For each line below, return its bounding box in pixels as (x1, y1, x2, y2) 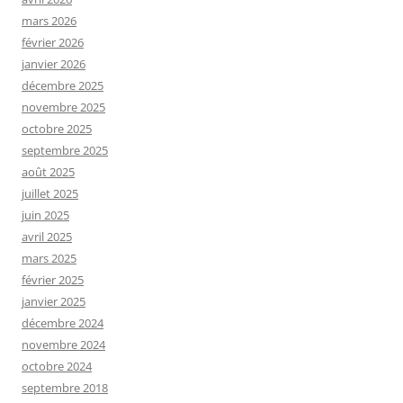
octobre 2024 (22, 358, 92, 375)
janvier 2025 (22, 293, 85, 310)
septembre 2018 (22, 380, 108, 397)
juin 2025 (22, 207, 69, 224)
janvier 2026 (22, 56, 85, 73)
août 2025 (22, 164, 75, 181)
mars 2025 (22, 250, 76, 267)
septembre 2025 (22, 142, 108, 159)
